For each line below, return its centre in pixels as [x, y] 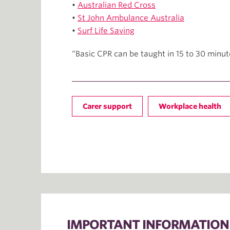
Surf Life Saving [106, 31]
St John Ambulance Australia [131, 18]
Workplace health [190, 107]
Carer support [107, 107]
